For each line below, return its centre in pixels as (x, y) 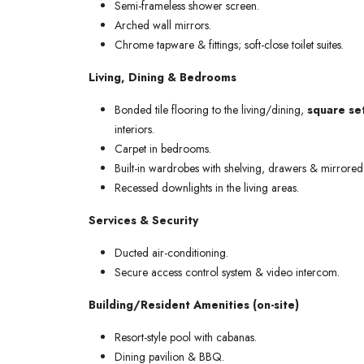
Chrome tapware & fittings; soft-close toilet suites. (229, 45)
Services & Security (143, 220)
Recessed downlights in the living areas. (207, 188)
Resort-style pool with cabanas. (186, 337)
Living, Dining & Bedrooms (162, 77)
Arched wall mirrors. (163, 25)
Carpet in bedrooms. (163, 149)
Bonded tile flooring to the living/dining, (211, 110)
